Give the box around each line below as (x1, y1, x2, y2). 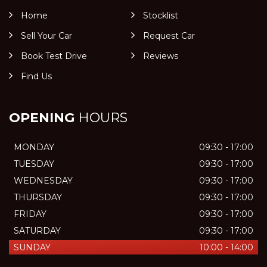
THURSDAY (14, 191, 62, 203)
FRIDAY (14, 208, 46, 219)
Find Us (21, 70, 52, 82)
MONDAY (14, 141, 54, 153)
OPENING (9, 109, 74, 126)
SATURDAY (14, 225, 61, 236)
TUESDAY (14, 158, 54, 169)
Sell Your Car (21, 30, 72, 41)
